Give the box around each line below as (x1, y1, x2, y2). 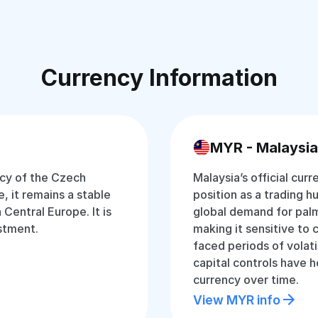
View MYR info (193, 292, 280, 307)
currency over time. (193, 273, 299, 287)
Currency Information (40, 64, 278, 92)
